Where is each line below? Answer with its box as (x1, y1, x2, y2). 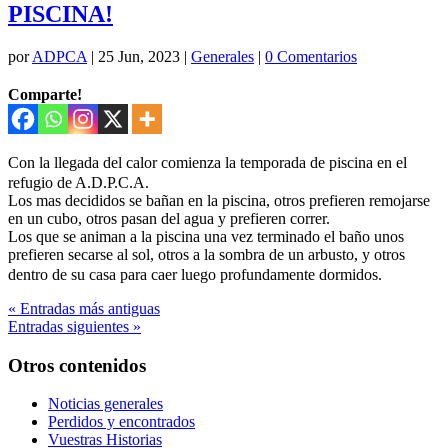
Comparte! (8, 85, 82, 103)
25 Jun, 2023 (98, 47, 180, 65)
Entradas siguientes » (8, 317, 141, 335)
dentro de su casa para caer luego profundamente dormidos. (8, 265, 382, 283)
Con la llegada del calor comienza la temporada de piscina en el (8, 153, 407, 171)
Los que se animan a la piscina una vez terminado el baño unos (8, 227, 404, 245)
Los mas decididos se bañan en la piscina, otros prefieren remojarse (8, 191, 430, 209)
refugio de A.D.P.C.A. (8, 173, 153, 191)
